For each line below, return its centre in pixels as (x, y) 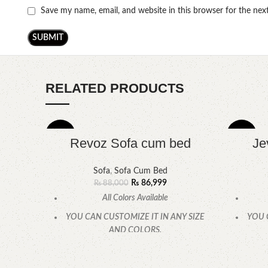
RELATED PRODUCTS (115, 89)
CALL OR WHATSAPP (135, 250)
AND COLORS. (135, 231)
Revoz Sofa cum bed (130, 144)
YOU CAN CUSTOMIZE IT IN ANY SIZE (135, 217)
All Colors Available (135, 198)
